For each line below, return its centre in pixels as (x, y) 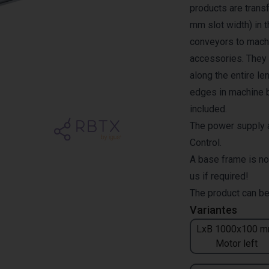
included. (208, 109)
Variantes (213, 210)
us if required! (219, 176)
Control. (206, 143)
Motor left (237, 243)
